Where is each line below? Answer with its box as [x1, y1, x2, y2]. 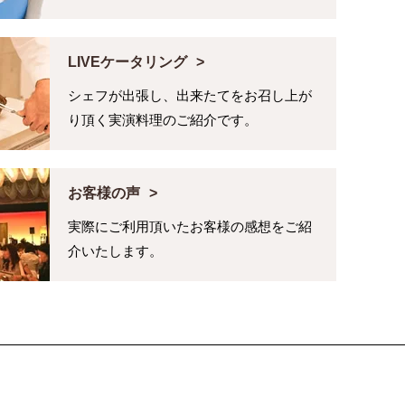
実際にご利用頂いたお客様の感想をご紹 [68, 219, 312, 235]
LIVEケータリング [68, 54, 187, 71]
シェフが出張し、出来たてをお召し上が [68, 88, 312, 104]
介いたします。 [68, 243, 163, 259]
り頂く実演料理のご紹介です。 [68, 112, 258, 128]
